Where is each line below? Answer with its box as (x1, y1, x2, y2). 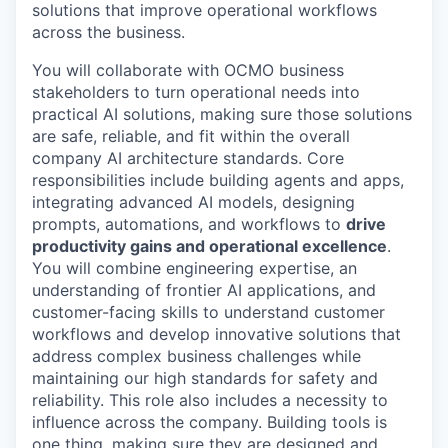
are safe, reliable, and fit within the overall (32, 126, 350, 147)
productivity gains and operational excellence (32, 236, 387, 257)
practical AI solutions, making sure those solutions (32, 104, 412, 125)
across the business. (32, 22, 185, 43)
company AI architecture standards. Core (32, 148, 344, 169)
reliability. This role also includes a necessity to (32, 390, 388, 411)
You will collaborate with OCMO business (32, 60, 344, 81)
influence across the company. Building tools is (32, 412, 387, 433)
